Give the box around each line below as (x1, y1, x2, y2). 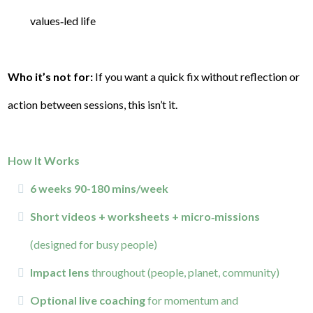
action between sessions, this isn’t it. (8, 98, 177, 111)
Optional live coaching (30, 293, 145, 307)
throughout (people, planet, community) (89, 265, 279, 279)
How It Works (8, 154, 80, 167)
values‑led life (30, 14, 96, 27)
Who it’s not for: (8, 70, 93, 83)
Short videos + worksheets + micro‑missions (30, 210, 260, 223)
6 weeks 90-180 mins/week (30, 182, 168, 195)
